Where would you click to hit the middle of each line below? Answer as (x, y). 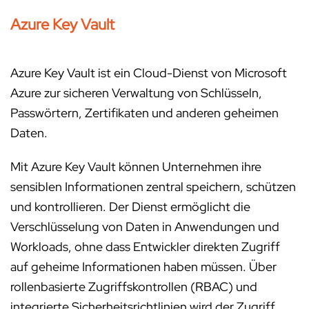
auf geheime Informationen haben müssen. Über (143, 267)
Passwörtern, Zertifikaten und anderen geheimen (144, 113)
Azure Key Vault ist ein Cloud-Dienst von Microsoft (149, 73)
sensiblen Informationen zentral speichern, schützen (153, 187)
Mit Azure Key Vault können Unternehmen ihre (136, 167)
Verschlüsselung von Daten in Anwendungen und (145, 227)
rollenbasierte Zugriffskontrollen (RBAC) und (134, 287)
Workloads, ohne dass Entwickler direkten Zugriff (145, 247)
